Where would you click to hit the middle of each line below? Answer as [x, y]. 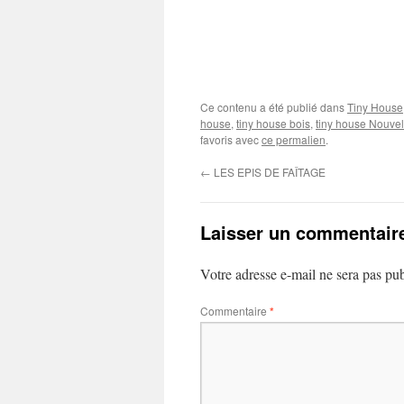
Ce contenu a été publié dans [274, 107]
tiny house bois [273, 124]
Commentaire [235, 311]
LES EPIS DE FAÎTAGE [268, 172]
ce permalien [294, 140]
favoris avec [231, 140]
